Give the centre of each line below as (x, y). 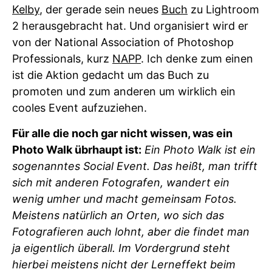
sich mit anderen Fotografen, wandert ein (121, 183)
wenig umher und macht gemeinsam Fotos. (124, 199)
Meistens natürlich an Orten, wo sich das (118, 216)
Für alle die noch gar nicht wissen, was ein (122, 134)
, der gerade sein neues (100, 10)
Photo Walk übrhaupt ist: (77, 150)
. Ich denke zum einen (197, 59)
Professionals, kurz (62, 59)
